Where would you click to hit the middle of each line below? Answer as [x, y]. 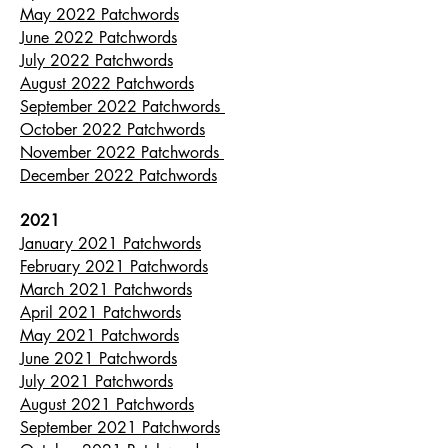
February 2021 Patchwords [114, 266]
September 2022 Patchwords [122, 106]
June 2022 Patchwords [98, 37]
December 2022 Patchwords [118, 175]
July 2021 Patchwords [96, 381]
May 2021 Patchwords [99, 335]
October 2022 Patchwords [112, 129]
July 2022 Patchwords [96, 60]
